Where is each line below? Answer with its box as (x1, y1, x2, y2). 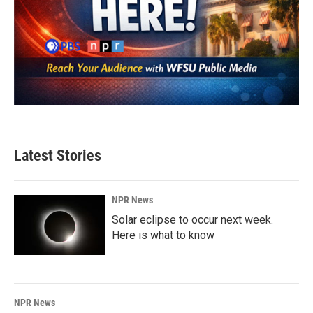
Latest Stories (14, 146, 101, 164)
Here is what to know (112, 228, 214, 242)
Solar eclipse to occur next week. (112, 212, 273, 226)
